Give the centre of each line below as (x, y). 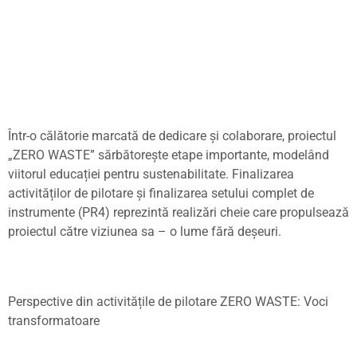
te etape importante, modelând (243, 155)
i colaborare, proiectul (276, 136)
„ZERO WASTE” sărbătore (80, 155)
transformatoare (54, 321)
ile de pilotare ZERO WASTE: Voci (235, 302)
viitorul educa (46, 174)
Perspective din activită (73, 302)
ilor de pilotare (95, 193)
